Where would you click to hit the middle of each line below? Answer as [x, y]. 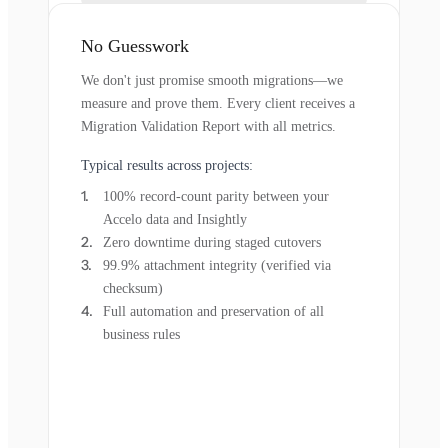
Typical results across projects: [167, 165]
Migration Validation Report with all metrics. [208, 126]
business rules [141, 334]
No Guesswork [135, 45]
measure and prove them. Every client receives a [218, 103]
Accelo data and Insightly [175, 219]
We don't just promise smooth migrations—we [212, 80]
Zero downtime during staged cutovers [212, 242]
